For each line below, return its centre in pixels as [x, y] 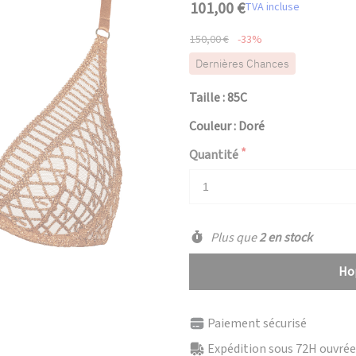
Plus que [233, 238]
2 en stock [285, 238]
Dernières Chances [242, 64]
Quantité [214, 155]
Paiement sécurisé [257, 323]
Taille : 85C [218, 98]
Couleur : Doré [227, 126]
